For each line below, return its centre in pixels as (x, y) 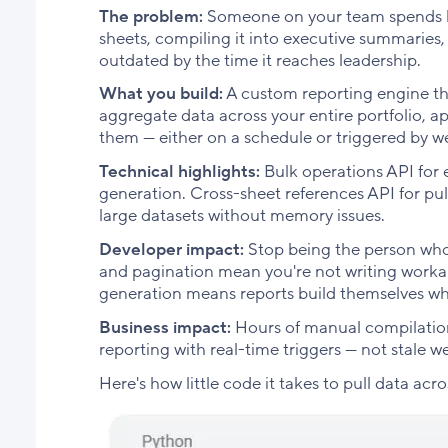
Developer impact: (171, 249)
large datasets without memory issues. (241, 216)
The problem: (150, 16)
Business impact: (164, 327)
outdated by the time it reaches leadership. (259, 60)
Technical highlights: (179, 172)
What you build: (160, 94)
